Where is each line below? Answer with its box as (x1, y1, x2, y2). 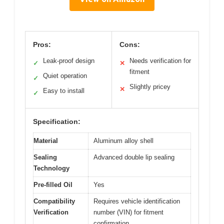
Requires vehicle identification (93, 197, 180, 205)
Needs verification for (129, 56, 191, 64)
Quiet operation (43, 71, 87, 79)
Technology (33, 164, 69, 172)
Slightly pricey (129, 82, 170, 90)
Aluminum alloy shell (93, 136, 153, 144)
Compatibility (33, 197, 75, 205)
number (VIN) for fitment (93, 208, 163, 216)
